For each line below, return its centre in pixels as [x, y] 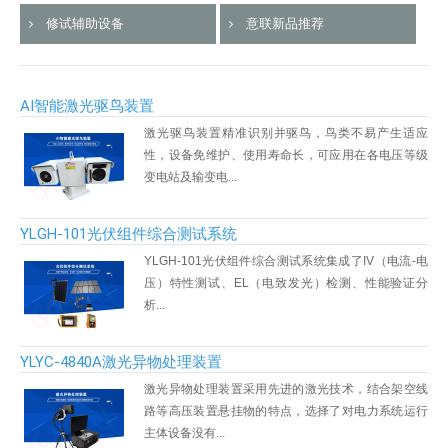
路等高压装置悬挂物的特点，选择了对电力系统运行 [286, 411]
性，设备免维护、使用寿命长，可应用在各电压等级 [286, 155]
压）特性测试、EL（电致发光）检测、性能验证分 [286, 283]
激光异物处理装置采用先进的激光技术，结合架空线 [286, 389]
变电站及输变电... [190, 177]
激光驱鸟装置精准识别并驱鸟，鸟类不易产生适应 [286, 133]
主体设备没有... [184, 433]
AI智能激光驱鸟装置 [87, 106]
